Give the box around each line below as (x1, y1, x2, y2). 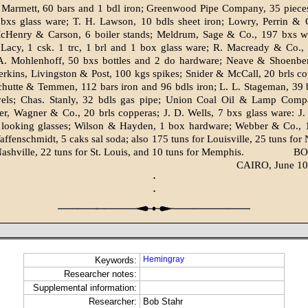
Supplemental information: (33, 283, 137, 294)
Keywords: (95, 255, 137, 266)
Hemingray (143, 254, 184, 265)
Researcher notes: (64, 269, 137, 280)
